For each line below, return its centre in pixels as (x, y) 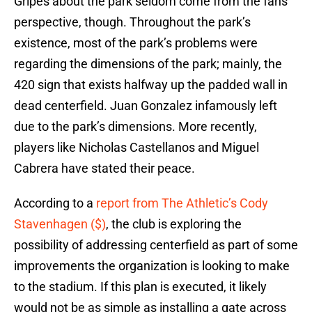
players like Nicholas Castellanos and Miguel (136, 148)
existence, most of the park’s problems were (136, 43)
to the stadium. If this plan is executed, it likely (140, 287)
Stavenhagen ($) (60, 224)
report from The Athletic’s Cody (182, 203)
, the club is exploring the (174, 224)
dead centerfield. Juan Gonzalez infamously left (146, 106)
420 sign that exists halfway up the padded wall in (151, 85)
